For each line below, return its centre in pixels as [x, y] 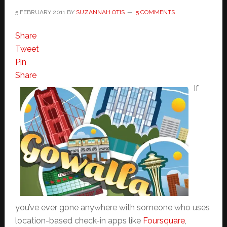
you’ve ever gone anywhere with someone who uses [112, 207]
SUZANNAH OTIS [100, 12]
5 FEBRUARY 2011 [40, 12]
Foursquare [164, 220]
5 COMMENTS [155, 12]
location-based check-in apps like [79, 220]
